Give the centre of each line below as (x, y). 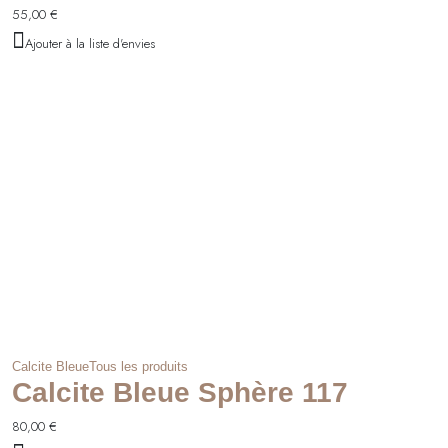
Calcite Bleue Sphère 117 (180, 392)
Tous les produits (138, 366)
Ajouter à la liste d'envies (90, 43)
